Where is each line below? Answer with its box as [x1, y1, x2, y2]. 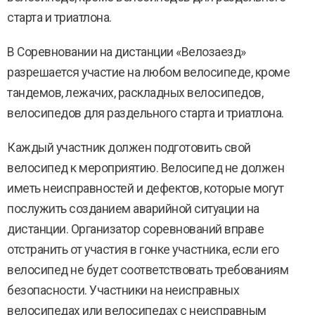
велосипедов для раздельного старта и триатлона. [7, 106, 284, 120]
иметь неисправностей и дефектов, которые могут [7, 181, 283, 195]
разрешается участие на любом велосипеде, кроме [7, 65, 290, 79]
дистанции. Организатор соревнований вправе [7, 222, 264, 236]
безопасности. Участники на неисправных [7, 283, 239, 297]
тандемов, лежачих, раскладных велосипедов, [7, 86, 263, 100]
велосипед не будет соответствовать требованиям [7, 263, 288, 277]
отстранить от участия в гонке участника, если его [7, 243, 279, 257]
